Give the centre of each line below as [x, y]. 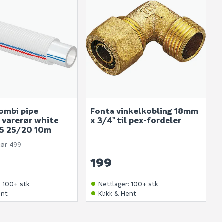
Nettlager [113, 184]
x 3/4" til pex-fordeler [136, 120]
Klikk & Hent [117, 193]
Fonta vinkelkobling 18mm [144, 111]
